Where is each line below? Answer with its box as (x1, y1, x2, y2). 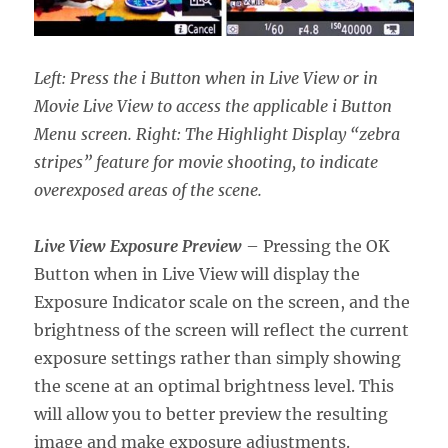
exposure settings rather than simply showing (34, 347, 402, 368)
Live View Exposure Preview (34, 235, 243, 256)
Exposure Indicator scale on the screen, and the (34, 291, 411, 312)
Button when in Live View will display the (34, 263, 361, 284)
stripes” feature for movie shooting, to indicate (34, 151, 379, 172)
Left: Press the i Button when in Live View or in (34, 67, 379, 88)
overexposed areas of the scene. (34, 179, 263, 200)
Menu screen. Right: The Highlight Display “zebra (34, 123, 401, 144)
